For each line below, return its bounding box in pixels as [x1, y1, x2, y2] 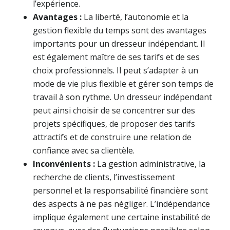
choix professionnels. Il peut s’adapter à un [33, 64, 198, 76]
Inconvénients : [33, 158, 97, 169]
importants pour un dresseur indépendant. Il [33, 37, 205, 49]
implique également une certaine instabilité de [33, 211, 210, 223]
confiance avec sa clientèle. [33, 144, 135, 156]
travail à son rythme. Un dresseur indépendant [33, 91, 212, 103]
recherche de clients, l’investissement [33, 171, 175, 183]
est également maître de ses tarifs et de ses [33, 51, 200, 63]
